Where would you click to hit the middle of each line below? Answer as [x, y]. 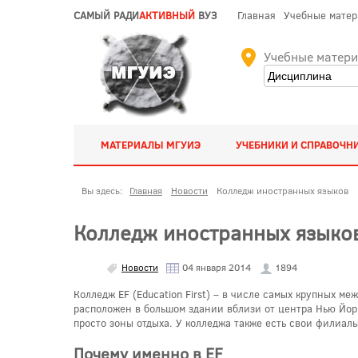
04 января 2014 [215, 267]
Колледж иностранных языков [282, 190]
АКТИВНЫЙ [167, 15]
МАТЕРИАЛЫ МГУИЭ [150, 145]
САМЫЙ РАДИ [106, 15]
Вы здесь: [104, 190]
